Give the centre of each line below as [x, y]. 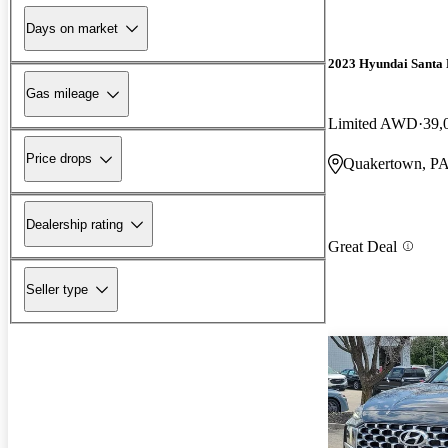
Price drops [59, 159]
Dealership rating [74, 224]
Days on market [72, 28]
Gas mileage [62, 94]
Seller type [57, 289]
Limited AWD [373, 123]
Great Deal [362, 246]
